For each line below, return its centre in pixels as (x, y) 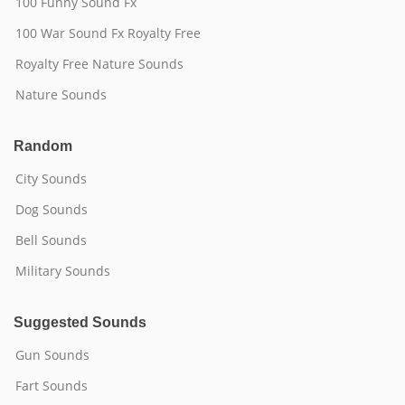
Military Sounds (63, 271)
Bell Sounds (51, 240)
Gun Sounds (52, 355)
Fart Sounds (52, 386)
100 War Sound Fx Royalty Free (108, 33)
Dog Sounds (52, 209)
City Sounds (51, 179)
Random (43, 146)
